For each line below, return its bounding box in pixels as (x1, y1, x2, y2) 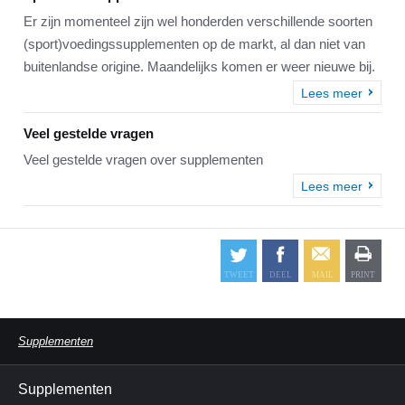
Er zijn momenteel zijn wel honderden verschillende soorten (24, 14, 372, 30)
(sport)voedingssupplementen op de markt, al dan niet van (24, 36, 365, 52)
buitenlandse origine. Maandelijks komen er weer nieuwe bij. (24, 59, 375, 75)
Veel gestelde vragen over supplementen (24, 152, 263, 168)
